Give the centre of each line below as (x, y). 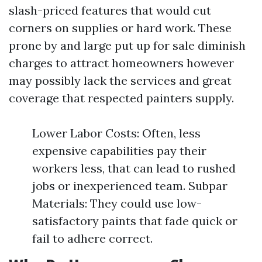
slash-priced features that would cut (110, 10)
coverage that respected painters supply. (121, 98)
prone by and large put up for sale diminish (127, 45)
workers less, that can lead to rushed (134, 168)
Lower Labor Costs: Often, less (116, 133)
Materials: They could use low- (117, 203)
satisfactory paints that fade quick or (135, 221)
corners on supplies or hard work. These (120, 28)
